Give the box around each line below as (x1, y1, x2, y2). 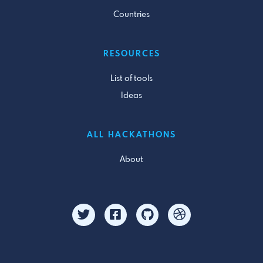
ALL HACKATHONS (87, 130, 176, 139)
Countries (113, 10, 150, 19)
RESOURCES (103, 49, 160, 58)
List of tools (110, 74, 153, 83)
